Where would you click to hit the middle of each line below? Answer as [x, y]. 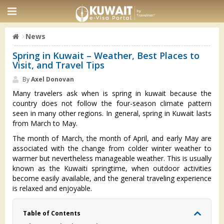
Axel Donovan [52, 79]
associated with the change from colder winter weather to [112, 148]
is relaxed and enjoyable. [52, 188]
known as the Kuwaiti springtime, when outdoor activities [112, 168]
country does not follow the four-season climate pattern [112, 103]
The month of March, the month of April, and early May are [112, 138]
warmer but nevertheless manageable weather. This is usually [112, 158]
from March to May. [45, 123]
